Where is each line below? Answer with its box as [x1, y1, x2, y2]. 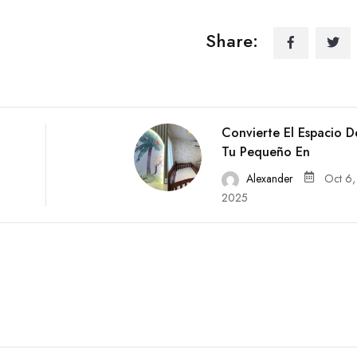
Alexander [242, 170, 296, 186]
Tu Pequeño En [221, 142, 310, 161]
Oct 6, [324, 170, 355, 186]
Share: [205, 27, 258, 53]
